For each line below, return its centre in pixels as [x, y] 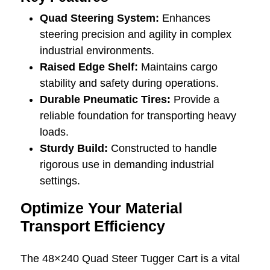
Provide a [195, 99]
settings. [60, 181]
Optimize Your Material [101, 208]
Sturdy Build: [74, 148]
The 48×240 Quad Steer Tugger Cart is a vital [130, 258]
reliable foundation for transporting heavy [138, 115]
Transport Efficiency [93, 226]
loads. [54, 132]
